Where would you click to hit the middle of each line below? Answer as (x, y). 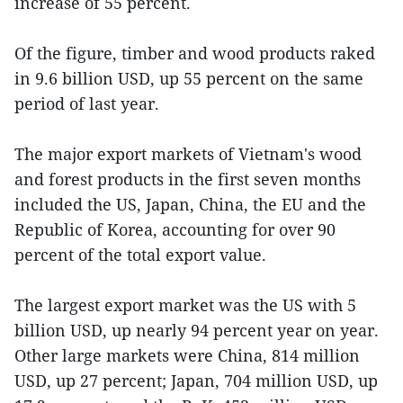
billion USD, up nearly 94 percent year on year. (197, 330)
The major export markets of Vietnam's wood (188, 153)
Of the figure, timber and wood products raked (195, 53)
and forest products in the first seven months (188, 179)
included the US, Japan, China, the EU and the (190, 204)
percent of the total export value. (140, 254)
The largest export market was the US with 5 (185, 304)
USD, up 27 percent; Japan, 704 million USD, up (196, 380)
